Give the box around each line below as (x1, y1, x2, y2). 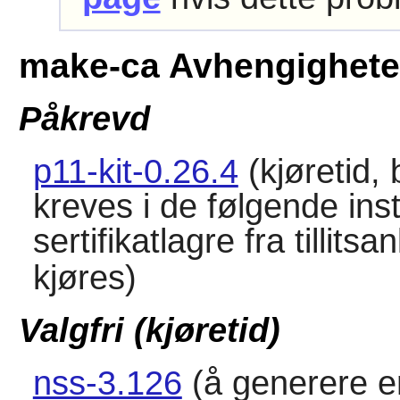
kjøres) (32, 258, 137, 296)
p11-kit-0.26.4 (32, 152, 238, 190)
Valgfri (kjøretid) (18, 312, 280, 350)
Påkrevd (18, 99, 150, 137)
